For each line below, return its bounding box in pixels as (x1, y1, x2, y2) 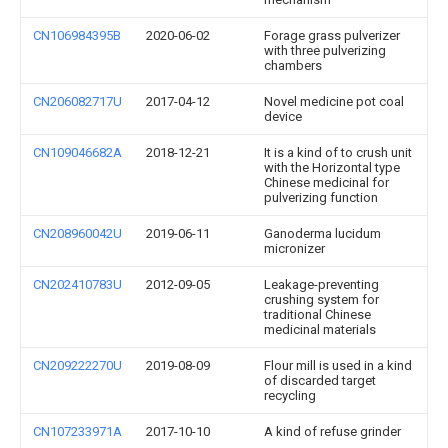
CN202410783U (33, 277, 122, 292)
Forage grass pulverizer (264, 28, 400, 43)
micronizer (264, 241, 325, 256)
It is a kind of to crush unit (264, 145, 412, 160)
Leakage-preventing (264, 277, 379, 292)
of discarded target (264, 373, 376, 388)
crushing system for (264, 292, 379, 307)
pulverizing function (264, 190, 378, 205)
